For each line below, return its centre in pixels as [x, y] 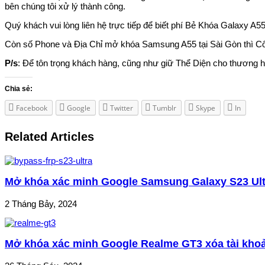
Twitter [122, 108]
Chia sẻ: [19, 88]
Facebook [32, 108]
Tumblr [164, 108]
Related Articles [49, 136]
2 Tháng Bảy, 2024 [41, 203]
